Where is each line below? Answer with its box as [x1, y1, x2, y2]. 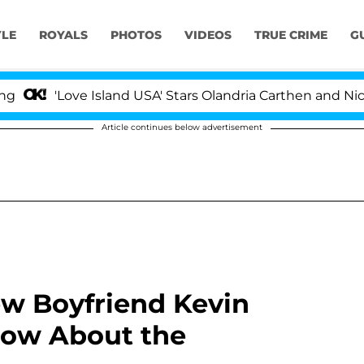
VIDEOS [184, 28, 232, 43]
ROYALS [38, 28, 88, 43]
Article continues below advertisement [102, 122, 262, 132]
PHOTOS [110, 28, 162, 43]
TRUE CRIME [253, 28, 327, 43]
